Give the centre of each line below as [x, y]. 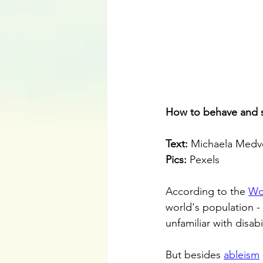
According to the [207, 191]
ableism [242, 255]
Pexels [203, 160]
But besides [195, 255]
